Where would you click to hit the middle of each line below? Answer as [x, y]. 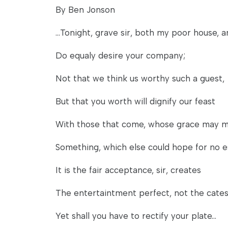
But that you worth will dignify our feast [135, 101]
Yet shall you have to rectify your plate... [136, 216]
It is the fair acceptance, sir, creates [128, 170]
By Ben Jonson [85, 10]
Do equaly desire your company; [120, 55]
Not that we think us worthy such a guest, [140, 78]
